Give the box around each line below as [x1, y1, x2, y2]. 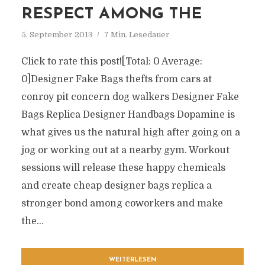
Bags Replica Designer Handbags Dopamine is [21, 109, 235, 120]
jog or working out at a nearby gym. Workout [21, 145, 230, 156]
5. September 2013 [21, 30, 93, 39]
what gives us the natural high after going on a [21, 127, 240, 138]
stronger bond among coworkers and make [21, 198, 223, 209]
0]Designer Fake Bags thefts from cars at [21, 74, 212, 85]
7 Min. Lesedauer [104, 30, 170, 39]
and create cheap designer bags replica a [21, 180, 212, 191]
